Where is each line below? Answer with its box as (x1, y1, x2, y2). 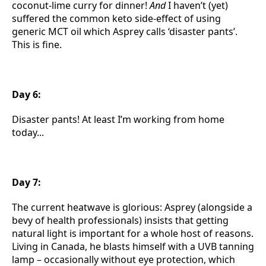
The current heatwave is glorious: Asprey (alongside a (12, 201, 252, 214)
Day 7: (12, 176, 41, 189)
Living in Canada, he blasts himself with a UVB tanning (12, 240, 254, 253)
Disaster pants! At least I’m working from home (12, 113, 224, 126)
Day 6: (12, 88, 41, 101)
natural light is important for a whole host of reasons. (12, 227, 254, 240)
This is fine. (12, 38, 62, 51)
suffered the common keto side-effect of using (12, 12, 221, 25)
